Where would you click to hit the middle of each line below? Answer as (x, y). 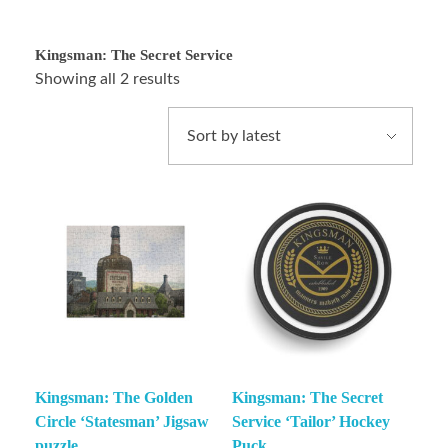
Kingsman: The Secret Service (134, 55)
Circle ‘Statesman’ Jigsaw (122, 422)
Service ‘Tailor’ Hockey (310, 422)
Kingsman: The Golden (114, 398)
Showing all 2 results (107, 79)
